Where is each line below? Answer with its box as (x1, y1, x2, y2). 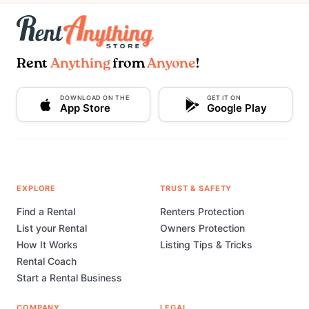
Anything (50, 57, 110, 72)
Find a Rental (17, 206, 75, 218)
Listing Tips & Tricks (160, 239, 252, 251)
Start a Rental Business (17, 272, 122, 284)
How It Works (17, 239, 78, 251)
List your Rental (17, 222, 87, 235)
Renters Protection (160, 206, 244, 218)
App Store (59, 101, 110, 115)
